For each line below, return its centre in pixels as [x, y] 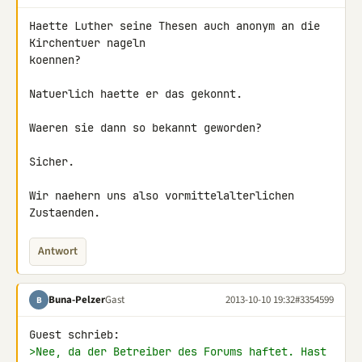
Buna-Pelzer [77, 299]
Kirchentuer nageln [90, 43]
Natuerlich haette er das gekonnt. [136, 94]
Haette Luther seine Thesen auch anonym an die [175, 26]
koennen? [55, 60]
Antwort [58, 251]
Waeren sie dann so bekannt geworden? [145, 128]
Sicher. [52, 162]
